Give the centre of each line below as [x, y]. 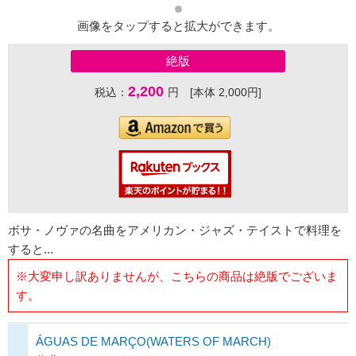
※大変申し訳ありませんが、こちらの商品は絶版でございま [176, 276]
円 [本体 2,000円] [215, 93]
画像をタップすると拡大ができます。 [178, 26]
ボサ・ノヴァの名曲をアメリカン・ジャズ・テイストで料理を [175, 230]
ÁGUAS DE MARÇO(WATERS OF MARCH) [153, 341]
